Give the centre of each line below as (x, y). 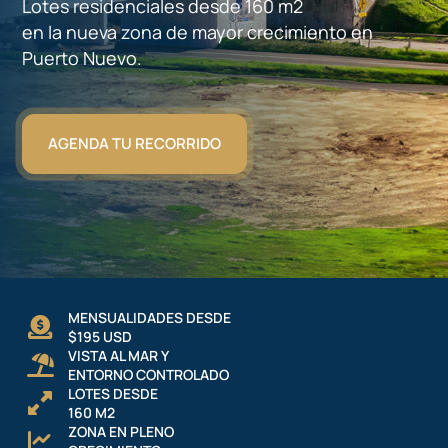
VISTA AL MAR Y (119, 355)
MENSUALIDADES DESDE (150, 317)
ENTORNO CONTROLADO (149, 374)
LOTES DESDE (113, 393)
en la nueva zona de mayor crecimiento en (198, 31)
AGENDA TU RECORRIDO (135, 143)
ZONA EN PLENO (121, 431)
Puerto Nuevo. (82, 57)
